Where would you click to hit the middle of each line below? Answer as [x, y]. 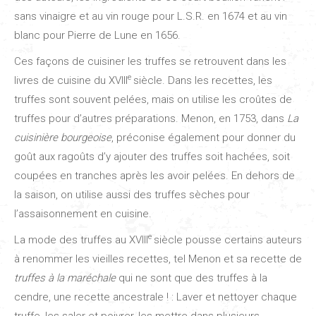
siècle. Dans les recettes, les [203, 80]
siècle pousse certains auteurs [228, 239]
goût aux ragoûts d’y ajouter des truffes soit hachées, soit [152, 156]
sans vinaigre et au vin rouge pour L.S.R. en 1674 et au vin [151, 16]
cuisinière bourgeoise [63, 137]
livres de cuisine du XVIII [71, 80]
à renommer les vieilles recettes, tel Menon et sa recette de [158, 259]
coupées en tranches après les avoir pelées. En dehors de [154, 175]
